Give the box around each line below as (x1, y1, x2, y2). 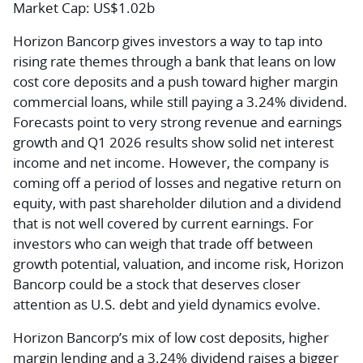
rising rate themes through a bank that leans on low (13, 52, 335, 70)
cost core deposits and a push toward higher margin (13, 72, 338, 91)
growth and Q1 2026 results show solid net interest (13, 133, 334, 152)
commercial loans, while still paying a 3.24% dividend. (13, 92, 348, 111)
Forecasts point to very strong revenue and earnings (13, 113, 342, 131)
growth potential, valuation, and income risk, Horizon (13, 254, 344, 273)
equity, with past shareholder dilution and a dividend (13, 194, 341, 212)
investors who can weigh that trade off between (13, 234, 313, 253)
